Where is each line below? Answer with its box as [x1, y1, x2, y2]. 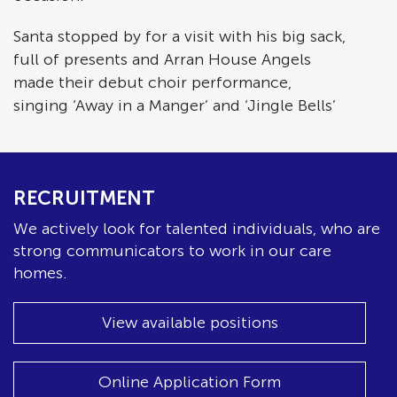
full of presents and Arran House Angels [13, 50, 311, 69]
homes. [13, 263, 67, 283]
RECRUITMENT [13, 186, 155, 210]
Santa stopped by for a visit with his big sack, [13, 27, 346, 46]
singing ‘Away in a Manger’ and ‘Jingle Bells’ [13, 96, 336, 115]
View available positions [101, 313, 278, 332]
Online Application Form [98, 372, 281, 392]
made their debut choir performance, [13, 73, 292, 92]
